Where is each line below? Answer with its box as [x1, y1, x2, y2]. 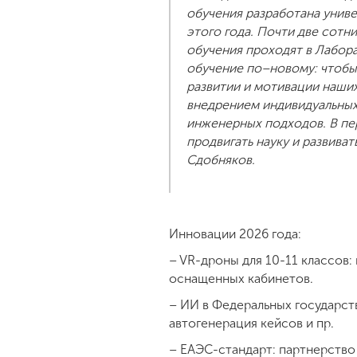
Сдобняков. [186, 152, 255, 168]
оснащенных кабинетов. [169, 271, 313, 287]
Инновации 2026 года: [169, 226, 301, 242]
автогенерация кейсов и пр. [169, 316, 334, 331]
